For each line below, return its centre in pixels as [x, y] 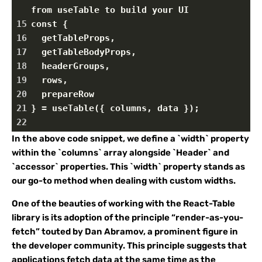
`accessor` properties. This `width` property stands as [128, 167]
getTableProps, [73, 38]
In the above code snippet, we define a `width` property [130, 139]
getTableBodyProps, [84, 52]
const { [49, 24]
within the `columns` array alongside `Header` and [120, 153]
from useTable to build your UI [110, 10]
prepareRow [63, 94]
